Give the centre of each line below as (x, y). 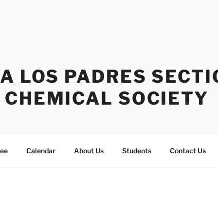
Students (136, 150)
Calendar (41, 150)
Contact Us (188, 150)
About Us (89, 150)
